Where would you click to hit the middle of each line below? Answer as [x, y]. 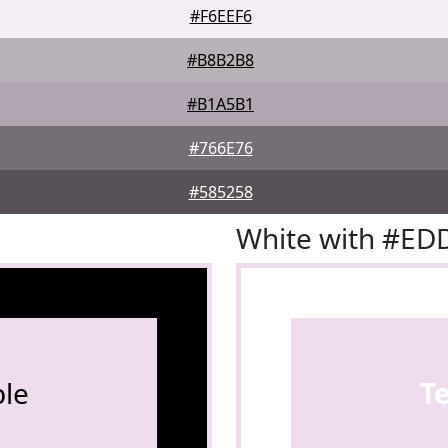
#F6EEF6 [220, 16]
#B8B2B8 [220, 60]
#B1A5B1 [220, 104]
